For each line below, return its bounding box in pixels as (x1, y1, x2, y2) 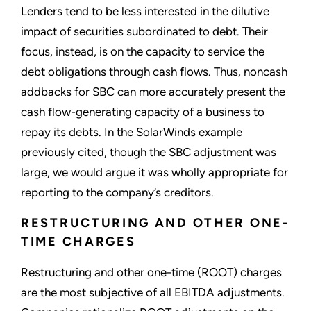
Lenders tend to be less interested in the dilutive (21, 3, 269, 18)
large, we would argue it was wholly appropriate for (21, 165, 288, 179)
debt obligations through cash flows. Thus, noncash (21, 64, 287, 78)
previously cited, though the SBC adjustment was (21, 144, 276, 159)
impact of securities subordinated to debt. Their (21, 24, 268, 38)
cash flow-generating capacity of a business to (21, 104, 264, 119)
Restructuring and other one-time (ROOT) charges (21, 264, 282, 279)
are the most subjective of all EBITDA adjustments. (21, 285, 285, 299)
